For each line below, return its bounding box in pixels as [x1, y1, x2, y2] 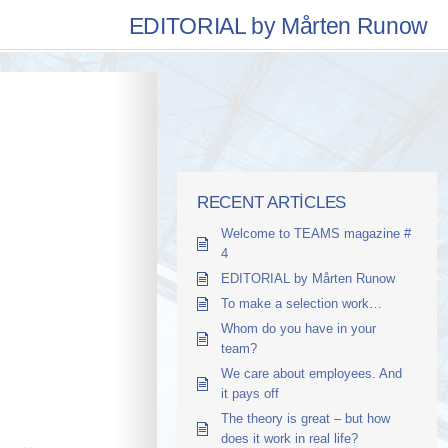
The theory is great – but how [221, 411, 390, 426]
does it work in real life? [221, 431, 358, 446]
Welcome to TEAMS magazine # [221, 226, 411, 241]
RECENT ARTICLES [197, 193, 347, 212]
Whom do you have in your [221, 321, 376, 336]
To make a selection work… [221, 296, 382, 311]
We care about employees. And [221, 366, 402, 381]
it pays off [221, 386, 279, 401]
